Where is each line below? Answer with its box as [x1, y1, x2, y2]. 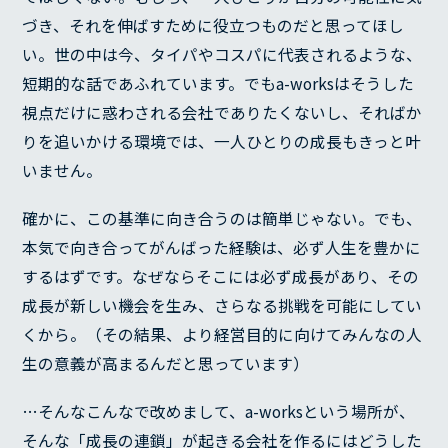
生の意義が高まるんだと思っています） [22, 351, 310, 375]
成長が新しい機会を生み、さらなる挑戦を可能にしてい [22, 293, 423, 317]
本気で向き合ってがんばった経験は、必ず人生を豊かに [22, 235, 422, 259]
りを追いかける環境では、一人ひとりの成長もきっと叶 [22, 130, 422, 154]
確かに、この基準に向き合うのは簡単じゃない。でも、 [22, 206, 423, 230]
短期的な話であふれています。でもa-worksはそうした [22, 72, 415, 96]
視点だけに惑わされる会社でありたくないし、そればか [22, 101, 423, 125]
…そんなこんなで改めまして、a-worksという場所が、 [22, 399, 416, 423]
